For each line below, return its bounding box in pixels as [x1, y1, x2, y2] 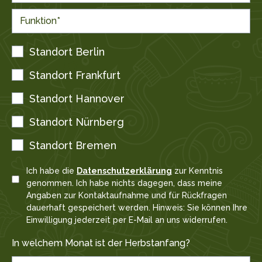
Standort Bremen [29, 139, 116, 152]
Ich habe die [26, 166, 77, 176]
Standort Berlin [29, 46, 105, 58]
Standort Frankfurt [29, 69, 120, 82]
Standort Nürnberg [29, 116, 124, 129]
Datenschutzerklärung [77, 166, 172, 176]
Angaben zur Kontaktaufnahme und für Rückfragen [26, 191, 227, 201]
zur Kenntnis [172, 166, 223, 176]
